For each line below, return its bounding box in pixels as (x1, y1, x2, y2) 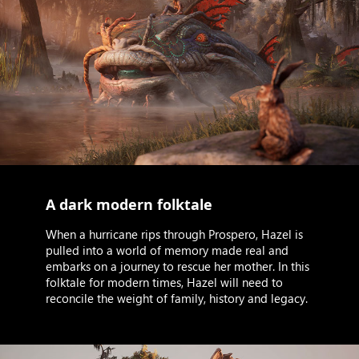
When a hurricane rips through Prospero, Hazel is (45, 226, 303, 243)
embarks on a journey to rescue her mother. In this (45, 258, 309, 275)
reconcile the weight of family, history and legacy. (45, 290, 308, 307)
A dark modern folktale (45, 195, 212, 215)
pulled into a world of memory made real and (45, 242, 288, 259)
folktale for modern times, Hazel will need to (45, 274, 283, 291)
